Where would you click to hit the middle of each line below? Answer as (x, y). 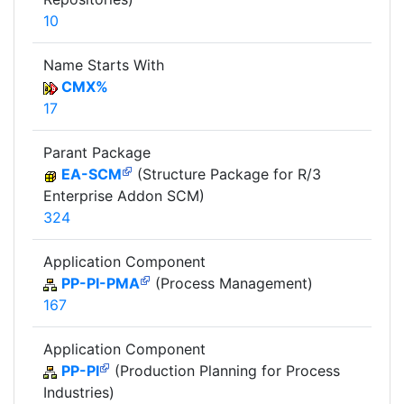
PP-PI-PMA (101, 284)
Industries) (79, 393)
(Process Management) (232, 284)
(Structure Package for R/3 (227, 174)
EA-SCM (92, 174)
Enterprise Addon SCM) (124, 196)
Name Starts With (104, 65)
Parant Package (97, 153)
